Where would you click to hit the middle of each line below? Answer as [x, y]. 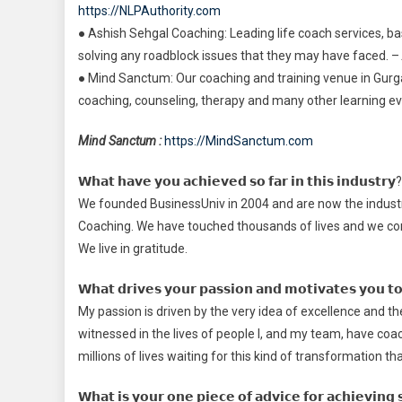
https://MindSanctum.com [239, 140]
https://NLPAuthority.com [149, 10]
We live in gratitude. [133, 248]
